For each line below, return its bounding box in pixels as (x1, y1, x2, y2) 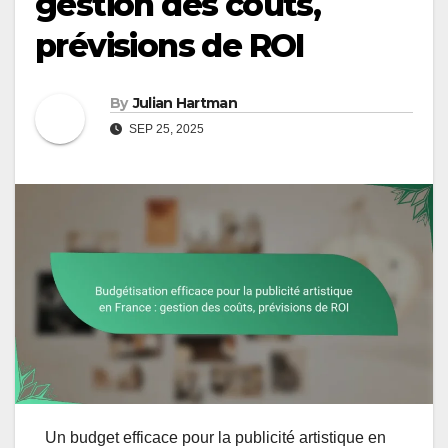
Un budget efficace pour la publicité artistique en (45, 428, 386, 446)
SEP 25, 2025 (126, 122, 204, 137)
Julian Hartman (132, 94, 237, 113)
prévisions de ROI (35, 26, 304, 66)
